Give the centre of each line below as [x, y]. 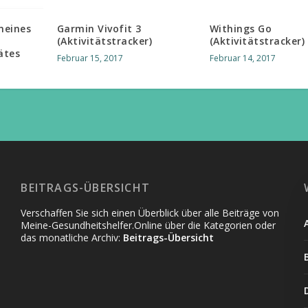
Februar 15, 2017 [90, 58]
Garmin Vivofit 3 [99, 28]
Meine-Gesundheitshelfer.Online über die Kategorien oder [148, 225]
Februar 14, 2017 [242, 58]
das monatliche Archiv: [72, 237]
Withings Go [241, 28]
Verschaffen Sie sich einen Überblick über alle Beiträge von [150, 212]
